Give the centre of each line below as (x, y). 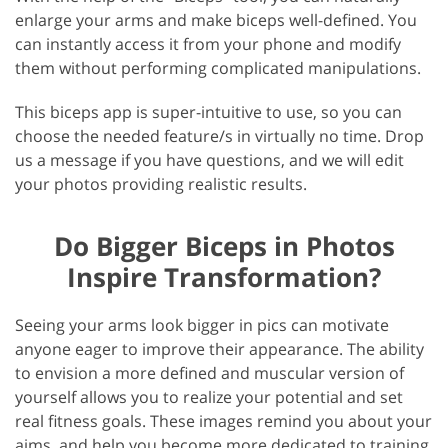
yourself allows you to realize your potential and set (209, 397)
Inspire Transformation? (224, 277)
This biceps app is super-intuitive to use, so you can (208, 112)
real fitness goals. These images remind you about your (223, 421)
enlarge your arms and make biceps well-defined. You (216, 20)
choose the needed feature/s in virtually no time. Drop (219, 136)
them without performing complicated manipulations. (218, 68)
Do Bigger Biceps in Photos (224, 246)
